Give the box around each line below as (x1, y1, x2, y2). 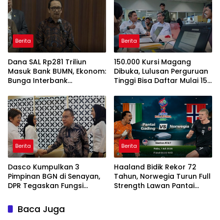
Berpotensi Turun (8, 85, 69, 95)
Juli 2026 (114, 85, 145, 95)
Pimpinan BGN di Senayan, (8, 171, 100, 182)
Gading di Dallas (114, 190, 173, 200)
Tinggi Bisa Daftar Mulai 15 (114, 76, 207, 86)
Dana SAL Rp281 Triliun (8, 57, 86, 67)
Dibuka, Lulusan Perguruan (114, 66, 208, 77)
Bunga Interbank (8, 76, 68, 86)
